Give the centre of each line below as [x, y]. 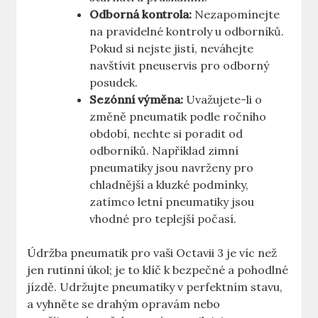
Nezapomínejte [236, 15]
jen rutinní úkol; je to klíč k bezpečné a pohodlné [158, 270]
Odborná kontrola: [141, 15]
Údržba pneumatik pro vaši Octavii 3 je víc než [152, 253]
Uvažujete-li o [223, 100]
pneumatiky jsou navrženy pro [172, 168]
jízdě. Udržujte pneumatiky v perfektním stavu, [155, 287]
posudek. [114, 83]
